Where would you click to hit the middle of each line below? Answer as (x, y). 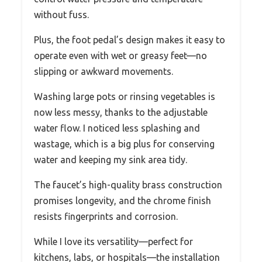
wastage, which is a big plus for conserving (124, 144)
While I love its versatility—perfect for (113, 241)
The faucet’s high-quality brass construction (128, 185)
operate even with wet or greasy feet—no (120, 55)
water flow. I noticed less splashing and (117, 128)
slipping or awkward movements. (104, 71)
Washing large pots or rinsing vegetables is (125, 96)
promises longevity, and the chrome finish (123, 200)
